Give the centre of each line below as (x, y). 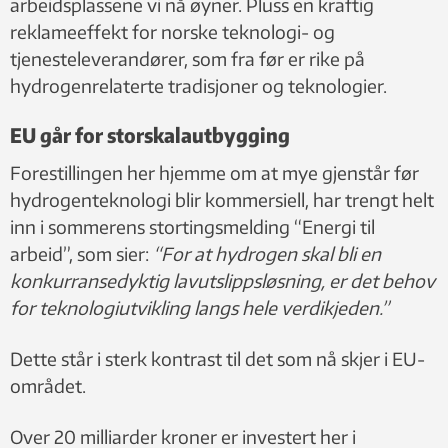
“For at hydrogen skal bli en (267, 253)
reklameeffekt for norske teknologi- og (172, 31)
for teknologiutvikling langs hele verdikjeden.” (199, 307)
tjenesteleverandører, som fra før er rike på (187, 58)
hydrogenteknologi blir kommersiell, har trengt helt (222, 199)
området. (48, 385)
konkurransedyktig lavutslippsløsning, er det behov (222, 280)
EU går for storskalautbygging (150, 134)
